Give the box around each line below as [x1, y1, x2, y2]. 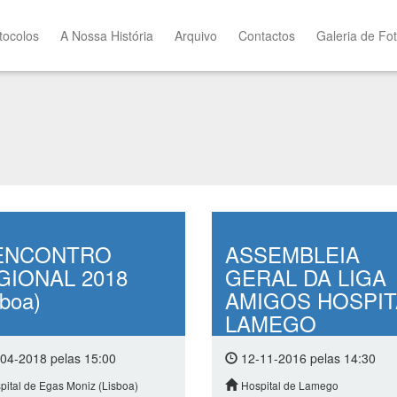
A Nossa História [60, 27, 154, 44]
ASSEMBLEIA [224, 238, 360, 269]
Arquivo [175, 27, 218, 44]
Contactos [238, 27, 296, 44]
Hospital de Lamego [240, 378, 339, 393]
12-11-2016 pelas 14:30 [237, 349, 376, 367]
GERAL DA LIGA [224, 261, 386, 292]
